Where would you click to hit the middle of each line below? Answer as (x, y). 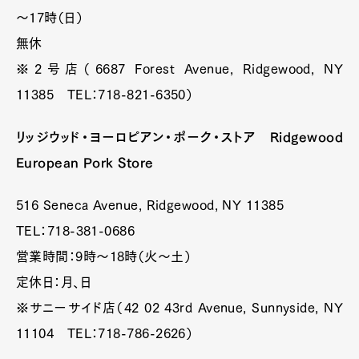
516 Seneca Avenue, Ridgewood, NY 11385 (150, 205)
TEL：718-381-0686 (76, 230)
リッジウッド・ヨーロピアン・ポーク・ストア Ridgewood (179, 137)
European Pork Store (85, 162)
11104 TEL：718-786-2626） (105, 333)
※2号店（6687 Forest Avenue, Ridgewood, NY (179, 69)
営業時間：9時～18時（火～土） (104, 256)
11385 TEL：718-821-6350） (105, 94)
